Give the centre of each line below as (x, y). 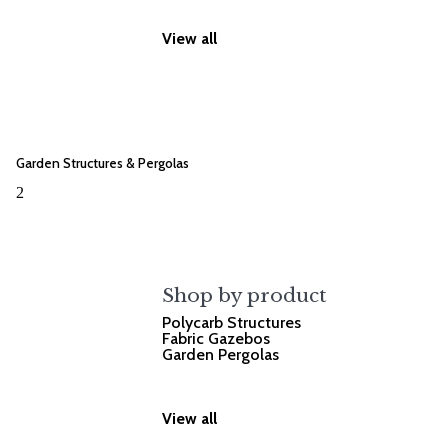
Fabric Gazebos (216, 339)
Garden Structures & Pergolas (102, 162)
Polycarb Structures (232, 323)
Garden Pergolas (221, 355)
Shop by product (245, 296)
